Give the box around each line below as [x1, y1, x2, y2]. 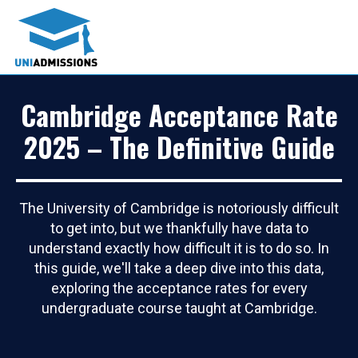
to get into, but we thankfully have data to [50, 219, 308, 237]
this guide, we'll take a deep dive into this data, [34, 259, 324, 276]
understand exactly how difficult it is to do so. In [29, 239, 329, 257]
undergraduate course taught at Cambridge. [41, 299, 317, 316]
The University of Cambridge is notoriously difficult [19, 199, 339, 217]
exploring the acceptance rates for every [50, 279, 308, 296]
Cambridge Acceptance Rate [20, 93, 338, 135]
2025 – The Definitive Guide [23, 125, 335, 167]
